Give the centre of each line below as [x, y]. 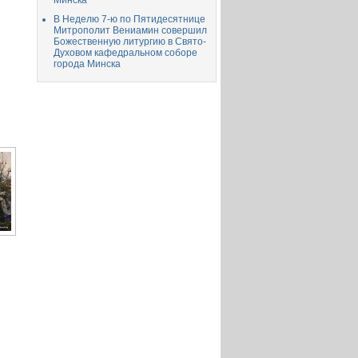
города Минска [87, 64]
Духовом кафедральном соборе [125, 53]
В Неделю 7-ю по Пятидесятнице [129, 19]
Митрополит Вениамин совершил [130, 30]
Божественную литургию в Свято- [130, 42]
